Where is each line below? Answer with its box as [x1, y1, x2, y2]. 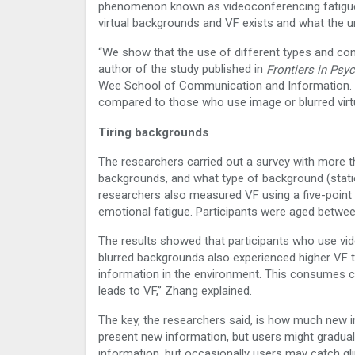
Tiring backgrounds [98, 124, 208, 139]
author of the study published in [98, 61, 266, 76]
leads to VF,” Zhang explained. [98, 283, 252, 298]
